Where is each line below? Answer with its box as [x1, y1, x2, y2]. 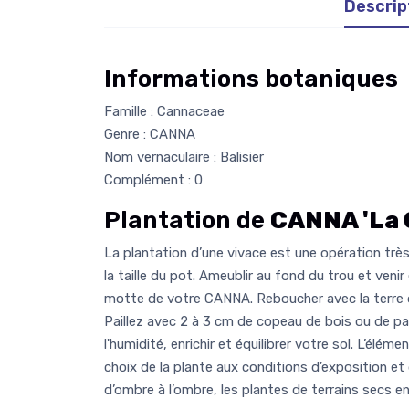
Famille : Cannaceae [104, 102, 225, 120]
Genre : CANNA [104, 125, 195, 142]
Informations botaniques [104, 64, 398, 93]
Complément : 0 [104, 171, 203, 188]
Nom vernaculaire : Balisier [104, 148, 264, 165]
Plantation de [104, 205, 270, 235]
